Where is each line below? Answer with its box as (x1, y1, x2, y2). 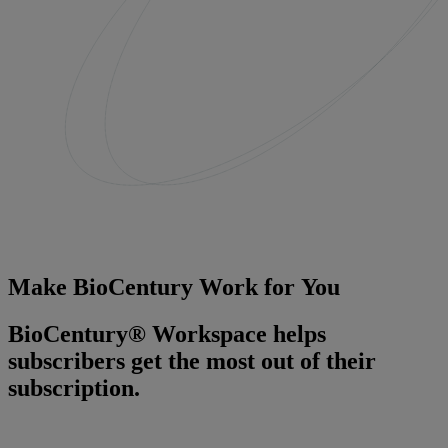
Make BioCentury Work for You (8, 274, 340, 301)
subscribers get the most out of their (8, 348, 376, 375)
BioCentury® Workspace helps (8, 321, 326, 348)
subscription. (8, 375, 140, 402)
